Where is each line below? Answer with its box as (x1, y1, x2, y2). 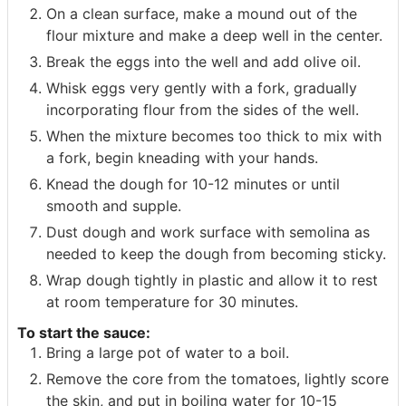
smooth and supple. (46, 196, 181, 215)
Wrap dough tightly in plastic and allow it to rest (46, 270, 378, 289)
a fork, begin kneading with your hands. (46, 148, 318, 167)
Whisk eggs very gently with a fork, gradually (46, 78, 357, 97)
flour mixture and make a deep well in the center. (46, 25, 382, 44)
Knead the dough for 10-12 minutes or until (46, 174, 340, 193)
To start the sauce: (17, 324, 150, 343)
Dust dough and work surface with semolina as (46, 222, 370, 241)
